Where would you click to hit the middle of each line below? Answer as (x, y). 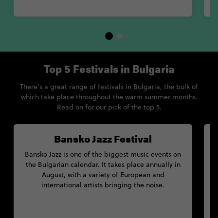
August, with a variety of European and (103, 175)
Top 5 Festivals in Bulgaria (109, 71)
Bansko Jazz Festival (103, 139)
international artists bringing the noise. (103, 185)
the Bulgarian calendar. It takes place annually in (103, 165)
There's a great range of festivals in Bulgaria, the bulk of (109, 87)
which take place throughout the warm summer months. (109, 97)
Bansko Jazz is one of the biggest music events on (103, 154)
